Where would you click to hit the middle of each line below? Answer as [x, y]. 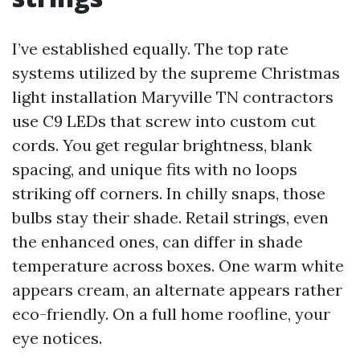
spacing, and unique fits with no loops [155, 169]
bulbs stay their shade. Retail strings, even [170, 217]
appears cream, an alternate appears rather [177, 290]
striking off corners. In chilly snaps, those [169, 193]
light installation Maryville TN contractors [173, 97]
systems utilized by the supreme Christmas [176, 73]
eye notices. [57, 338]
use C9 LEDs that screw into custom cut [164, 121]
